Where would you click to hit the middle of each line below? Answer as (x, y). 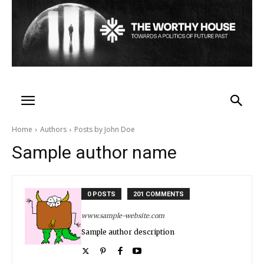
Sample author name (94, 153)
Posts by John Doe (105, 130)
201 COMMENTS (159, 194)
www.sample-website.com (123, 216)
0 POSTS (101, 194)
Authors (53, 130)
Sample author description (128, 232)
